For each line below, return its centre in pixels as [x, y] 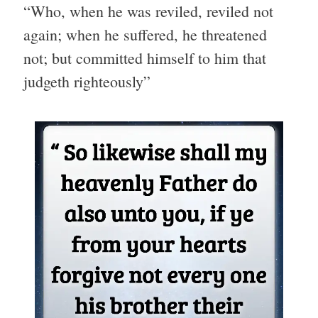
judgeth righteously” [87, 82]
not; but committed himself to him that [145, 58]
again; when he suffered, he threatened [145, 35]
